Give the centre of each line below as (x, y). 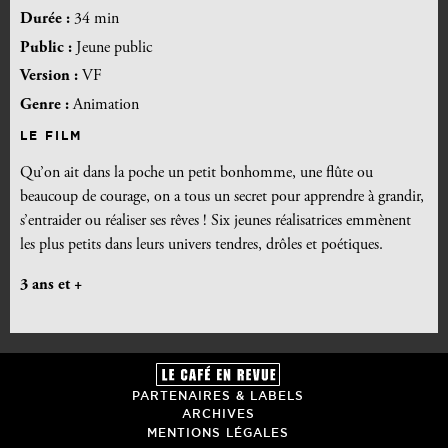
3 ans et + (51, 285)
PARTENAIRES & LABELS (218, 395)
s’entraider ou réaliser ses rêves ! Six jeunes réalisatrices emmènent (215, 221)
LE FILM (51, 136)
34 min (96, 18)
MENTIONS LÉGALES (218, 432)
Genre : (46, 105)
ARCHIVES (218, 414)
